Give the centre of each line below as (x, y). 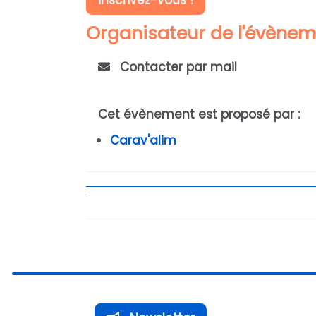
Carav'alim (143, 141)
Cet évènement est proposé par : (199, 115)
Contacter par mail (176, 67)
